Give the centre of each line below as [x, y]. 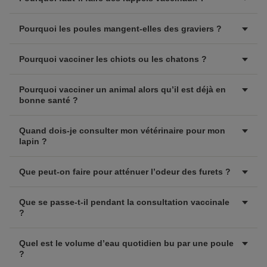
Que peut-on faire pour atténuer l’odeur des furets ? [125, 172]
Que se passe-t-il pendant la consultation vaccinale [124, 202]
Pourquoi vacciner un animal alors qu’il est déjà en [122, 89]
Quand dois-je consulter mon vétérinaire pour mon [122, 131]
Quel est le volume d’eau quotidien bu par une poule [126, 243]
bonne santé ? [49, 100]
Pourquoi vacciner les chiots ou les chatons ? [113, 59]
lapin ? [33, 141]
